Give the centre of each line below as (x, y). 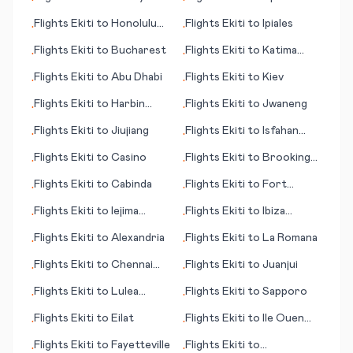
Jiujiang (130, 131)
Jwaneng (285, 104)
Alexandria (138, 238)
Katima (280, 50)
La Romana (290, 238)
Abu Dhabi (137, 77)
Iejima (125, 211)
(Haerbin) (59, 120)
